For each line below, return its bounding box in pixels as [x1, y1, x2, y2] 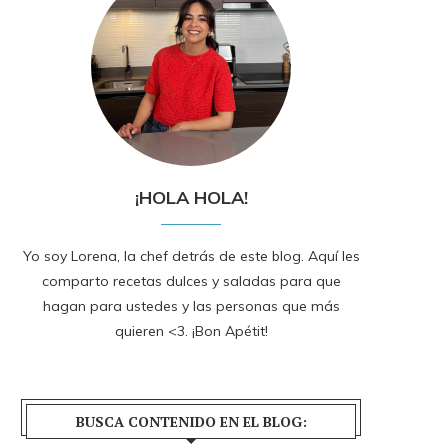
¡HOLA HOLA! [134, 186, 248, 210]
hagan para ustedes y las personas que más [42, 297, 340, 316]
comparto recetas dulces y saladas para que [41, 272, 341, 291]
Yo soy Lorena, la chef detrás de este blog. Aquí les [22, 247, 360, 266]
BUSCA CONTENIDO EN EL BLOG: [75, 412, 307, 432]
